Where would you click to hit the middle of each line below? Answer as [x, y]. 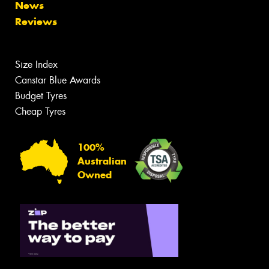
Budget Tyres [41, 96]
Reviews [36, 22]
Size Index [36, 65]
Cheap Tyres [40, 112]
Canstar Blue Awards [58, 80]
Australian [102, 161]
